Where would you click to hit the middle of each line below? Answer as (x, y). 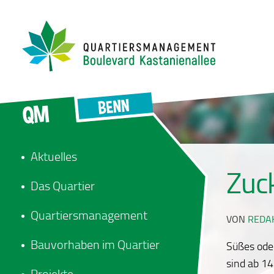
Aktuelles (54, 157)
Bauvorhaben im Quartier (95, 245)
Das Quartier (63, 186)
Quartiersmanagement (89, 215)
